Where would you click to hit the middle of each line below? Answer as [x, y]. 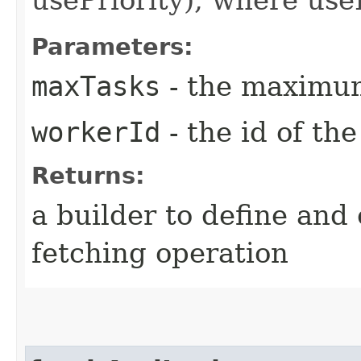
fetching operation [160, 253]
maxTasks [96, 86]
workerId [96, 132]
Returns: [88, 175]
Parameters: [112, 46]
